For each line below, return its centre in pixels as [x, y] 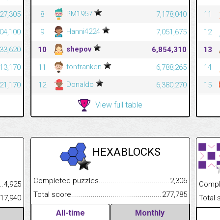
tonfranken [84, 67]
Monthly [150, 213]
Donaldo [80, 84]
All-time [70, 213]
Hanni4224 [83, 31]
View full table [119, 105]
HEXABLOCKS [126, 152]
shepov [79, 49]
